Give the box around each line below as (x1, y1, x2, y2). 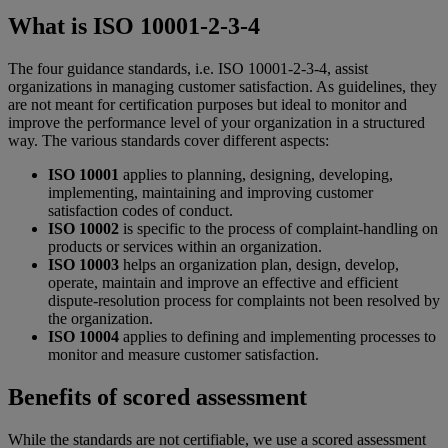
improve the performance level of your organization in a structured (8, 114, 425, 132)
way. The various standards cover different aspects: (8, 132, 329, 150)
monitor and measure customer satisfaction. (48, 346, 319, 364)
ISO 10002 (48, 220, 119, 238)
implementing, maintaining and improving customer (48, 184, 373, 202)
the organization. (48, 310, 153, 328)
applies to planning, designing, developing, (119, 166, 393, 184)
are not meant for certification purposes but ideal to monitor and (8, 96, 407, 114)
